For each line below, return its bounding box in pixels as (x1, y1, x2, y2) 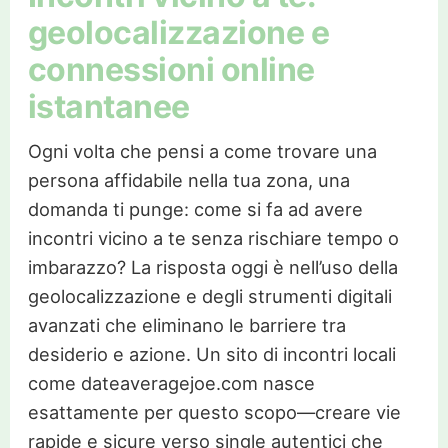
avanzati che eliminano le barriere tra (27, 313, 346, 336)
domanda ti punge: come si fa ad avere (27, 197, 363, 220)
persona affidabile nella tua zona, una (27, 168, 350, 191)
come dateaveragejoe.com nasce (27, 371, 315, 394)
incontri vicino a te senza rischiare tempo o (27, 226, 399, 249)
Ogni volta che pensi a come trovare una (27, 139, 377, 162)
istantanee (27, 86, 190, 126)
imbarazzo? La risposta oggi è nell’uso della (27, 255, 398, 278)
